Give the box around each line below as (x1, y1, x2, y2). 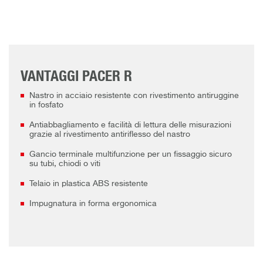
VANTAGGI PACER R (21, 69, 132, 85)
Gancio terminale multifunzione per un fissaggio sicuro (29, 150, 232, 159)
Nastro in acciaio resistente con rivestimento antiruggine (29, 92, 239, 100)
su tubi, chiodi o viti (29, 160, 100, 168)
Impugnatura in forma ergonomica (29, 200, 157, 208)
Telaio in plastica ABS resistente (29, 180, 148, 188)
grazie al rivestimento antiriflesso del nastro (29, 130, 190, 139)
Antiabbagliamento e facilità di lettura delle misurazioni (29, 121, 231, 130)
